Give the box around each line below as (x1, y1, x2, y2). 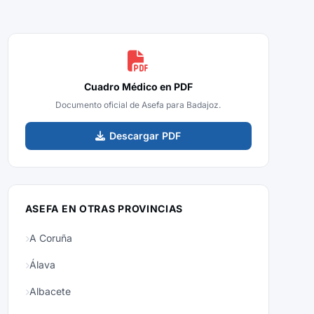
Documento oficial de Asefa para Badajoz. (55, 100, 221, 110)
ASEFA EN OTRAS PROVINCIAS (25, 203, 184, 214)
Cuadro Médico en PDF (83, 81, 193, 93)
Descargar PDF (109, 130, 182, 142)
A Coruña (29, 232, 72, 244)
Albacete (29, 285, 71, 297)
